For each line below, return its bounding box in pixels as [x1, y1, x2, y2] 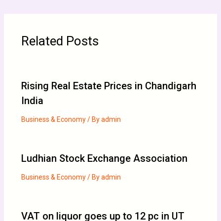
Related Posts [21, 33, 99, 48]
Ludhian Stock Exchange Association [21, 152, 187, 164]
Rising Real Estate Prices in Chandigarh [21, 79, 196, 92]
